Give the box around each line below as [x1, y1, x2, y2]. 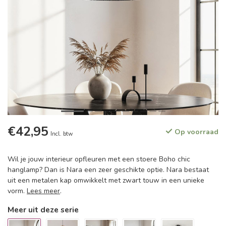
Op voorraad [173, 127, 218, 137]
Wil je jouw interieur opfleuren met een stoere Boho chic [8, 154, 190, 164]
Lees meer [27, 186, 60, 196]
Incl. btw [50, 130, 73, 138]
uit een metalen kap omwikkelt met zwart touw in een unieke [8, 176, 204, 185]
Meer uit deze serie [8, 204, 79, 215]
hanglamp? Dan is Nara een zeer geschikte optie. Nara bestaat [8, 165, 209, 175]
